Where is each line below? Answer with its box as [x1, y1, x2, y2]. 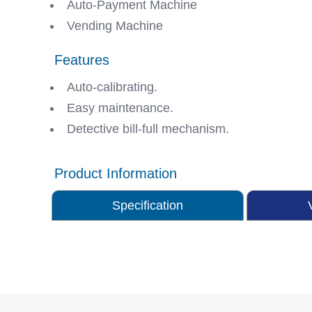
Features [54, 52, 109, 68]
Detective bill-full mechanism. [67, 122, 229, 136]
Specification [112, 198, 184, 212]
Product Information [54, 166, 177, 181]
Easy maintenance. [67, 101, 173, 115]
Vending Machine [67, 19, 163, 33]
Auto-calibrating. [67, 80, 157, 94]
